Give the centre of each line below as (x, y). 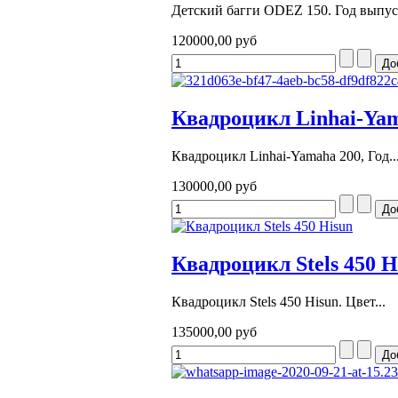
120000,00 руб (214, 41)
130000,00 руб (214, 186)
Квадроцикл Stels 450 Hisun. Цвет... (279, 301)
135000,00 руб (214, 331)
